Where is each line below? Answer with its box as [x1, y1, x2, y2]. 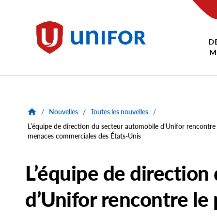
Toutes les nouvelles [91, 108, 148, 116]
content [6, 11, 36, 22]
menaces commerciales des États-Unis [28, 132, 141, 140]
